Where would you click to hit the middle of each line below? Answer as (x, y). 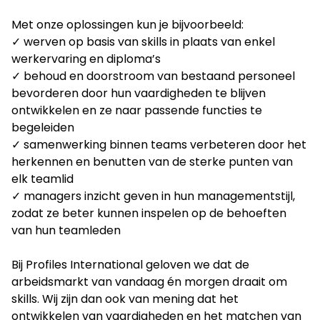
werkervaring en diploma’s (86, 59)
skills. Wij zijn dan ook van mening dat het (125, 299)
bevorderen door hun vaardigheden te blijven (139, 94)
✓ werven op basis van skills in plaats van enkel (143, 42)
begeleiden (43, 128)
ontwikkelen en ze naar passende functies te (137, 111)
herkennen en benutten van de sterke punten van (152, 162)
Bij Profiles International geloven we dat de (130, 265)
